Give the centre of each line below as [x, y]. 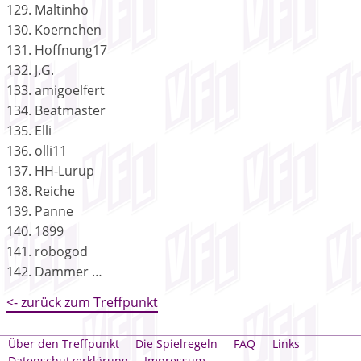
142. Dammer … [54, 271]
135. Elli [29, 130]
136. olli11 [37, 150]
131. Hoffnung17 [57, 50]
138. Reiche [41, 191]
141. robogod [47, 251]
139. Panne [40, 211]
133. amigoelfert [56, 90]
